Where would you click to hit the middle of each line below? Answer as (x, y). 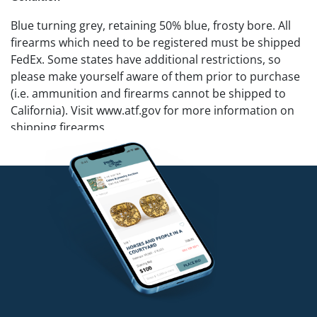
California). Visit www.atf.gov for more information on (152, 110)
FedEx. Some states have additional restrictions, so (146, 59)
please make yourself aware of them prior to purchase (155, 76)
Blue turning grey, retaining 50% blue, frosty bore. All (151, 25)
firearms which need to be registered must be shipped (156, 42)
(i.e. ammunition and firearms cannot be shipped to (148, 93)
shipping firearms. (59, 127)
